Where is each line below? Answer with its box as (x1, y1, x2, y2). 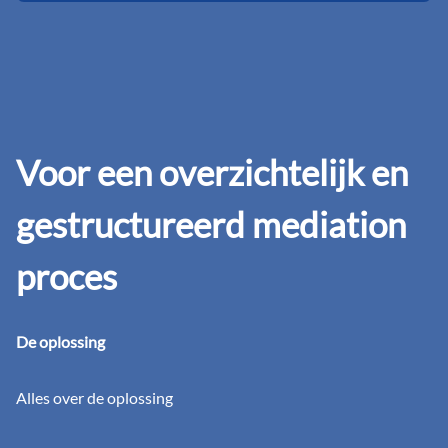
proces (16, 255, 117, 298)
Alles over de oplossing (16, 388, 173, 408)
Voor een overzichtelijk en (16, 151, 408, 194)
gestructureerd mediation (16, 203, 406, 246)
